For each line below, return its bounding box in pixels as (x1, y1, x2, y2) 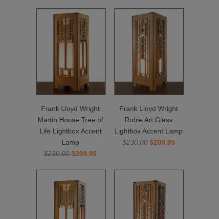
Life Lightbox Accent (39, 127, 102, 135)
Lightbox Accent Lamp (114, 127, 183, 135)
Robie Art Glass (125, 116, 173, 124)
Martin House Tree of (38, 116, 103, 124)
